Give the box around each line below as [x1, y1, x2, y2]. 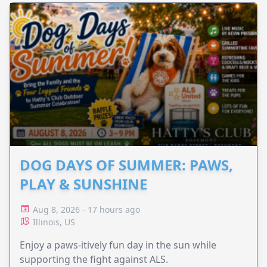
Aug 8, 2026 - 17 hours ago [33, 204, 140, 216]
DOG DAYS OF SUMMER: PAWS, [20, 155, 233, 175]
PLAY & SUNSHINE [20, 174, 147, 194]
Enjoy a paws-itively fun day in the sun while [20, 238, 216, 252]
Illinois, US [33, 216, 75, 228]
